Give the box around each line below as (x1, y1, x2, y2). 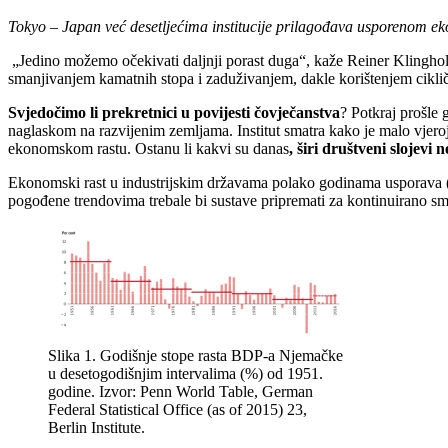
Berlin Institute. (48, 419, 145, 437)
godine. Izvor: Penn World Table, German (48, 383, 313, 401)
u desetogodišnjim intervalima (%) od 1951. (48, 365, 323, 383)
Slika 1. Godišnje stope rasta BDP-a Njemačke (48, 347, 343, 365)
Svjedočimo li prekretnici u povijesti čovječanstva (8, 104, 340, 122)
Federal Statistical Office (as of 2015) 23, (48, 401, 307, 419)
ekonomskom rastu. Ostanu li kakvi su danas (8, 140, 289, 158)
